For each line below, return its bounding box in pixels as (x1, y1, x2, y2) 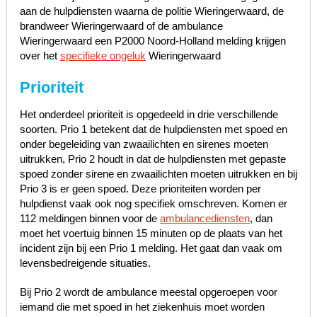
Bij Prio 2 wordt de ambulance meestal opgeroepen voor (19, 285, 277, 298)
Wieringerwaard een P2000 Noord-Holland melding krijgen (19, 34, 286, 47)
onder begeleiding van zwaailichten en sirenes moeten (19, 137, 268, 150)
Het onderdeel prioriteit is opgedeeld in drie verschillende (19, 108, 278, 120)
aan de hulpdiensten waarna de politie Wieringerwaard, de (19, 4, 284, 17)
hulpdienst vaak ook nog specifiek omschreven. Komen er (19, 197, 287, 209)
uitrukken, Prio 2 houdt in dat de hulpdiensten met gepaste (19, 152, 286, 165)
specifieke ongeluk (59, 49, 146, 62)
